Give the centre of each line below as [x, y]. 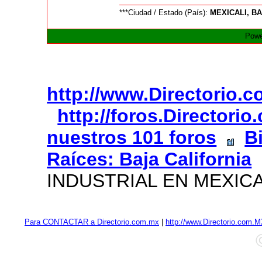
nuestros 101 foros [132, 138]
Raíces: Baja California [149, 159]
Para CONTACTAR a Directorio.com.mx [92, 222]
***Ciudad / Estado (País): [165, 13]
